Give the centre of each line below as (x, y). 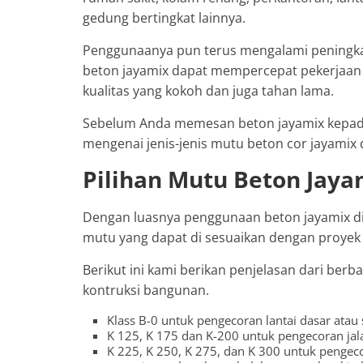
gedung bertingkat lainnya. (164, 17)
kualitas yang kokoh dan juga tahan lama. (208, 90)
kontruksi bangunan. (146, 290)
